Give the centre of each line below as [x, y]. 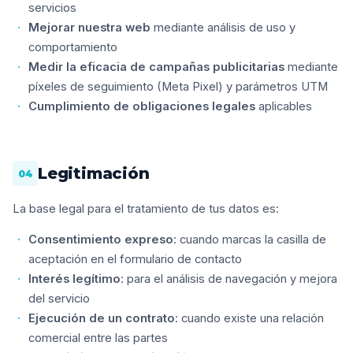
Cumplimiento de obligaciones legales [142, 106]
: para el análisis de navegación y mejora [229, 279]
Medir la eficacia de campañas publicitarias [156, 67]
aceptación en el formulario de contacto [135, 259]
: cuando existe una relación [249, 318]
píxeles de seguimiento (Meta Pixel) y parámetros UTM [178, 87]
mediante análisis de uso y [223, 28]
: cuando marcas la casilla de [250, 240]
